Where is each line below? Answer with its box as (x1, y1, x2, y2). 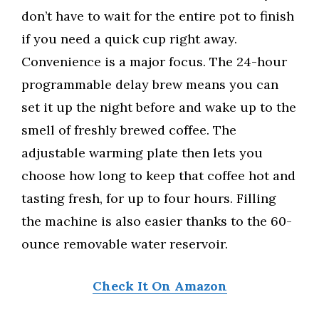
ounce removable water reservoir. (21, 236, 228, 253)
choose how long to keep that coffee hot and (21, 167, 296, 184)
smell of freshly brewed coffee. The (21, 122, 236, 139)
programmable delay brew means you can (21, 76, 278, 93)
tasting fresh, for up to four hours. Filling (21, 190, 276, 207)
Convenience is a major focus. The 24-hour (21, 53, 287, 70)
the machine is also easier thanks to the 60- (21, 213, 292, 230)
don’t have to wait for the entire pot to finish (21, 8, 294, 25)
